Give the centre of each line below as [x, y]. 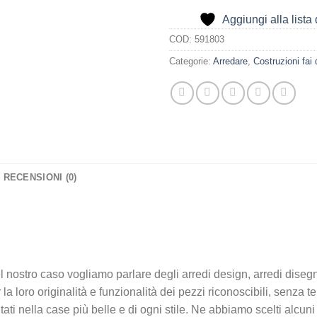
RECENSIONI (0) [40, 178]
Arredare [230, 62]
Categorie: [191, 62]
